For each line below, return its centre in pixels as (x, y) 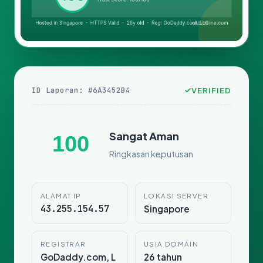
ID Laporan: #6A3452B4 (81, 90)
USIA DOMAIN (171, 244)
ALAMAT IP (61, 196)
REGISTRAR (63, 244)
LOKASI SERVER (176, 196)
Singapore (167, 209)
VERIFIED (211, 90)
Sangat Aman (144, 136)
